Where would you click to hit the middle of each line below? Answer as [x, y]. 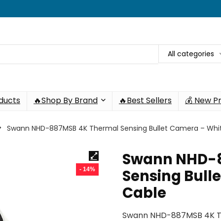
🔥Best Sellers [145, 101]
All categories [191, 54]
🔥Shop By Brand [66, 101]
